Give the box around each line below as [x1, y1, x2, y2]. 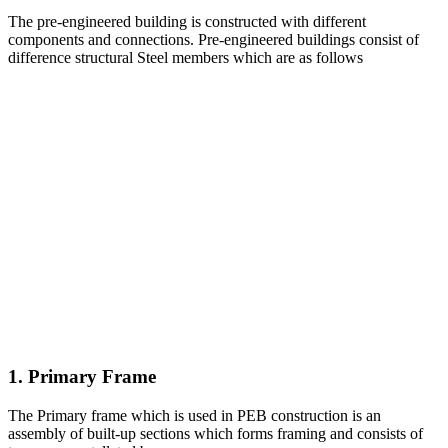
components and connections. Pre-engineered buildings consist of [8, 31, 419, 49]
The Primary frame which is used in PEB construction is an [8, 406, 381, 424]
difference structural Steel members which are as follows [8, 49, 363, 67]
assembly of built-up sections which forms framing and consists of [8, 424, 423, 442]
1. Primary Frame [8, 365, 156, 387]
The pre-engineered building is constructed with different [8, 13, 366, 31]
